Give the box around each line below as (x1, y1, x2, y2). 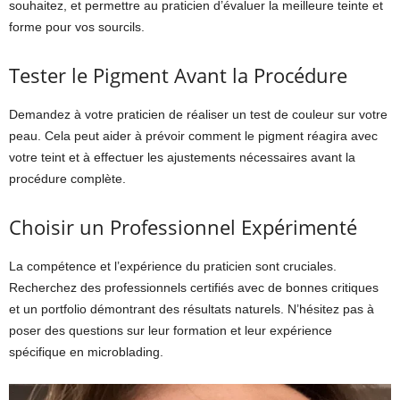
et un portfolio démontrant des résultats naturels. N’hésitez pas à (9, 301, 374, 316)
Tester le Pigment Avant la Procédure (9, 61, 347, 88)
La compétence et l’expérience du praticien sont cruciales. (9, 258, 337, 273)
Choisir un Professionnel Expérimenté (9, 212, 357, 240)
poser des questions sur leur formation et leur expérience (9, 322, 332, 337)
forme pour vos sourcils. (9, 19, 145, 34)
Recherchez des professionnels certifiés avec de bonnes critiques (9, 279, 379, 295)
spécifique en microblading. (9, 344, 163, 359)
